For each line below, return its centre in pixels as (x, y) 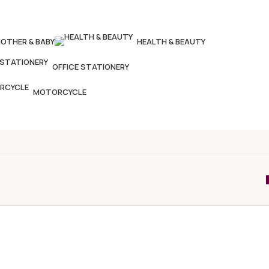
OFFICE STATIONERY (91, 67)
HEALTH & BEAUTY (171, 41)
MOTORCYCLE (60, 92)
